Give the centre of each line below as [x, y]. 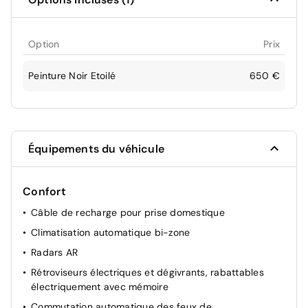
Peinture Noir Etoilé [72, 75]
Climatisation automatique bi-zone [111, 232]
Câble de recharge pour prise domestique [128, 212]
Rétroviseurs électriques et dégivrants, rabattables [147, 272]
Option [44, 44]
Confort [44, 191]
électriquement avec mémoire [100, 286]
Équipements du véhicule [96, 148]
